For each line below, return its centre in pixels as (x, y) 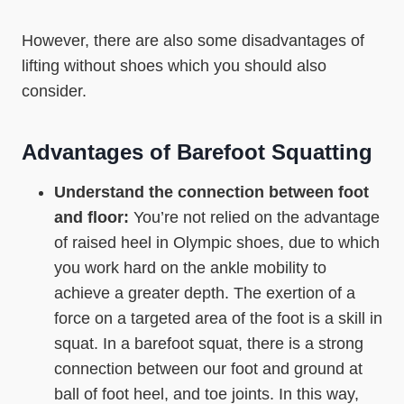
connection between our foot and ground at (208, 369)
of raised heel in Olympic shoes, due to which (217, 243)
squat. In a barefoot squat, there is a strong (209, 344)
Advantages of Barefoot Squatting (197, 152)
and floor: (94, 217)
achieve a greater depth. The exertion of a (205, 293)
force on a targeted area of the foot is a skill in (218, 318)
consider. (54, 91)
